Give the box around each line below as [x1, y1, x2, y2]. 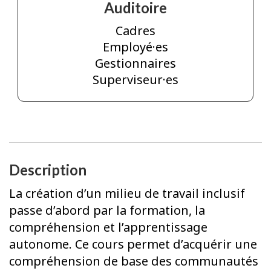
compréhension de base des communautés [9, 252, 258, 269]
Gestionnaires [95, 55, 176, 72]
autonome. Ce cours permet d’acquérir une [9, 235, 257, 252]
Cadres [116, 22, 155, 39]
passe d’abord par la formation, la [9, 201, 205, 218]
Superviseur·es [93, 71, 178, 88]
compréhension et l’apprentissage [9, 218, 207, 235]
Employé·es [103, 39, 168, 56]
